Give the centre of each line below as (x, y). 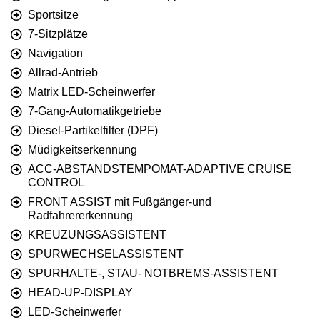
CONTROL (56, 182)
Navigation (55, 53)
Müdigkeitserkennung (82, 149)
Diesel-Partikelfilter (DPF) (93, 130)
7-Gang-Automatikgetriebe (95, 111)
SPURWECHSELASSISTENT (106, 254)
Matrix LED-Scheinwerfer (91, 91)
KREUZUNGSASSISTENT (97, 234)
